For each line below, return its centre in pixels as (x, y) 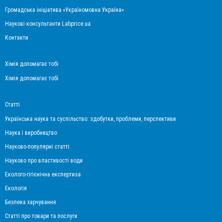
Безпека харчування (30, 202)
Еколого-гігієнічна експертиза (43, 174)
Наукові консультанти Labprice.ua (48, 24)
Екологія (16, 188)
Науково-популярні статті (37, 146)
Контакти (17, 37)
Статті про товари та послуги (41, 216)
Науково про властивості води (44, 160)
